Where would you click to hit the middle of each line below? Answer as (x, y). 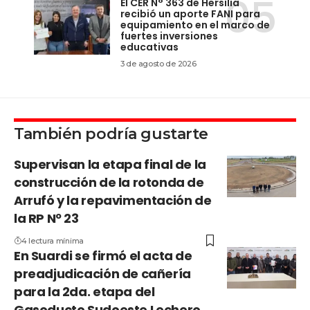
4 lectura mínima (52, 241)
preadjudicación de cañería (102, 274)
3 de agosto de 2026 (158, 64)
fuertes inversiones (169, 36)
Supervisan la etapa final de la (110, 165)
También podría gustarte (111, 134)
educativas (149, 47)
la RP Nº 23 (46, 219)
